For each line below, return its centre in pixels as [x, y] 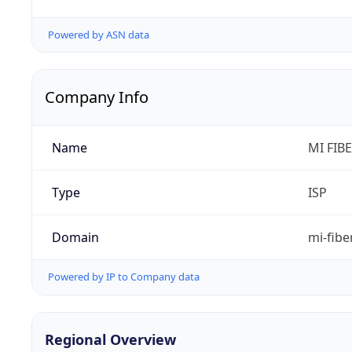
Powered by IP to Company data [124, 277]
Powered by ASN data [99, 35]
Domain [75, 238]
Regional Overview [110, 339]
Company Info [97, 97]
